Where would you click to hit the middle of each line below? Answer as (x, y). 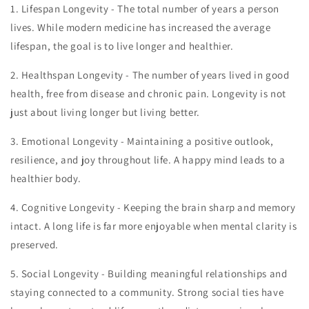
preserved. (34, 245)
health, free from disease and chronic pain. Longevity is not (149, 93)
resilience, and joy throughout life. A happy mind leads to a (148, 160)
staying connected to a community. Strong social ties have (147, 292)
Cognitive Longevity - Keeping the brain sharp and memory (158, 207)
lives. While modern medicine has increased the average (141, 27)
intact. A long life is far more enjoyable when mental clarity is (154, 226)
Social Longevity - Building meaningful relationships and (154, 273)
